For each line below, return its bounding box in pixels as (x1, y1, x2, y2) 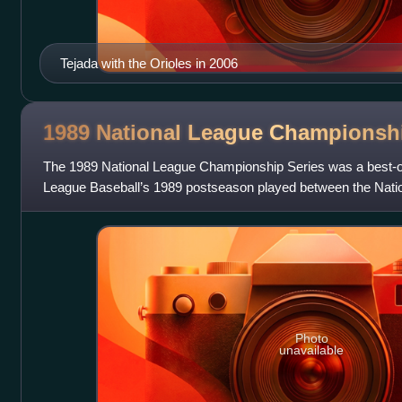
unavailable (279, 343, 345, 358)
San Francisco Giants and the (42, 200, 217, 216)
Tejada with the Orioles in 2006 (59, 56, 238, 72)
